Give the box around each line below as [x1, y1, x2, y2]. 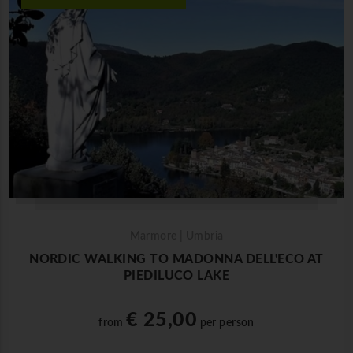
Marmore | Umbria [129, 230, 224, 242]
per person [197, 317, 255, 329]
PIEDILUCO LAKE [123, 269, 230, 282]
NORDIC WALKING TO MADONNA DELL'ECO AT [29, 252, 324, 266]
